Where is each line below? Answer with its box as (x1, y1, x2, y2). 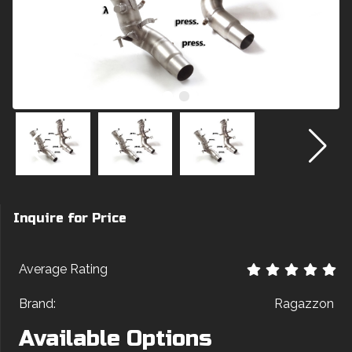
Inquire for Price (13, 211, 126, 225)
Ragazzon (274, 296, 334, 311)
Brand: (19, 296, 56, 311)
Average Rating (19, 262, 108, 277)
